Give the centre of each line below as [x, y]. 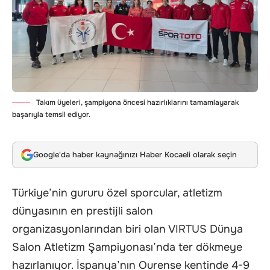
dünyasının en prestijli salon [83, 211]
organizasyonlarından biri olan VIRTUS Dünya [127, 229]
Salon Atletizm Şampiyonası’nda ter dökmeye [127, 247]
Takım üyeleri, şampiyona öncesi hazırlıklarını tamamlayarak [137, 102]
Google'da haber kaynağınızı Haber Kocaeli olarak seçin [135, 155]
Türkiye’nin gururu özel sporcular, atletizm [117, 193]
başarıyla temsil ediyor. [51, 114]
